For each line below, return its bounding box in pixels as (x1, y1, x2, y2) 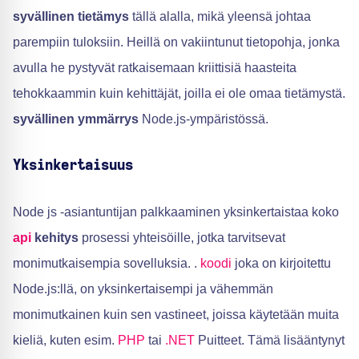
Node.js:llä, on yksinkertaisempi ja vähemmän (13, 282, 273, 296)
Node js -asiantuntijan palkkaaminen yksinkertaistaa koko (13, 205, 339, 219)
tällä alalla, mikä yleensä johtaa (129, 10, 311, 23)
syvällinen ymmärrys (13, 112, 139, 126)
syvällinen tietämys (13, 10, 129, 23)
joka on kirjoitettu (232, 256, 331, 270)
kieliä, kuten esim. (13, 333, 118, 347)
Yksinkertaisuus (13, 159, 133, 173)
